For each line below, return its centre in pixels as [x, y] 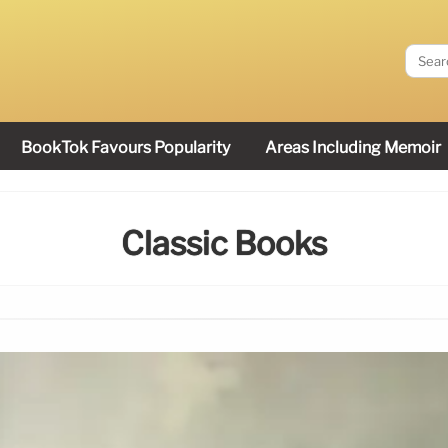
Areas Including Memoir [353, 147]
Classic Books [224, 244]
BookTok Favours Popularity [125, 147]
